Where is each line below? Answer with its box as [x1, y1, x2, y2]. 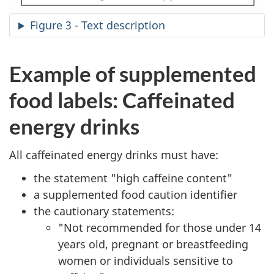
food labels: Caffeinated [9, 87, 235, 113]
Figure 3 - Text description [30, 18, 166, 33]
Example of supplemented [9, 61, 256, 87]
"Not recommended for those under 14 [58, 220, 261, 235]
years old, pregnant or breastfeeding [58, 237, 248, 252]
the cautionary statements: [34, 204, 174, 219]
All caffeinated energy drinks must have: [9, 147, 218, 162]
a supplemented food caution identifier [34, 187, 237, 202]
